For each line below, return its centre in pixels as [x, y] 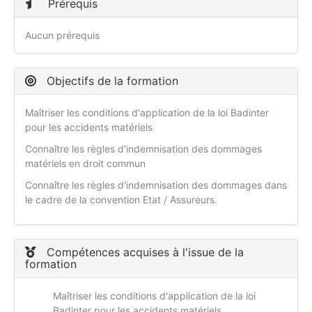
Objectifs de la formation [111, 81]
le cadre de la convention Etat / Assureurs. [121, 200]
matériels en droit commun [85, 164]
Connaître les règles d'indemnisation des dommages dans [156, 185]
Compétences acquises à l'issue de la [143, 252]
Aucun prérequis [62, 36]
